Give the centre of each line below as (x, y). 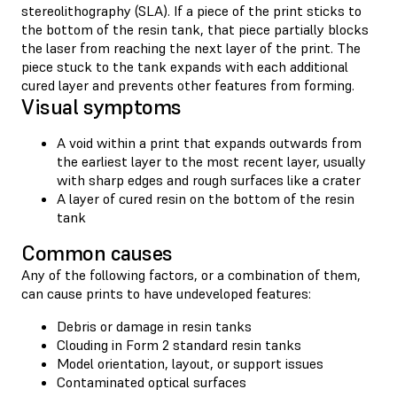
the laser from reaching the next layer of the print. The (191, 47)
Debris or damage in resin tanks (154, 326)
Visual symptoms (101, 106)
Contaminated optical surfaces (152, 381)
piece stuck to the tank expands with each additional (185, 66)
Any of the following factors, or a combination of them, (191, 274)
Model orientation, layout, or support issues (190, 363)
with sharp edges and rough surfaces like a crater (209, 179)
